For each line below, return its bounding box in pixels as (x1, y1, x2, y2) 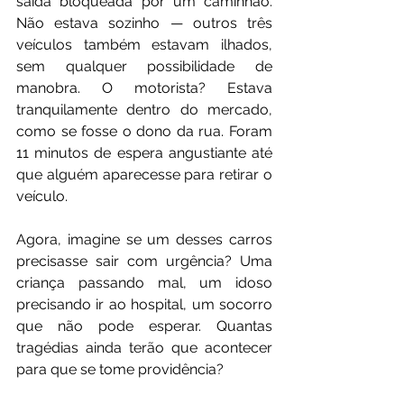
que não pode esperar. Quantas (16, 317, 272, 335)
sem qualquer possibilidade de (16, 58, 272, 76)
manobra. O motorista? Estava (16, 79, 272, 97)
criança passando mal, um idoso (16, 274, 272, 292)
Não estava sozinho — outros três (16, 14, 272, 32)
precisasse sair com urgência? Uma (16, 252, 272, 271)
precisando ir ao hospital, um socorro (16, 296, 272, 314)
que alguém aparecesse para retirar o (16, 166, 272, 184)
